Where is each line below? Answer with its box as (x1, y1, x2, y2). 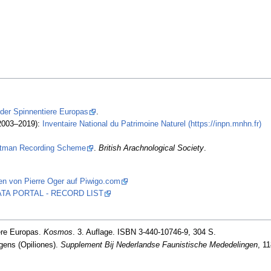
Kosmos (43, 228, 73, 237)
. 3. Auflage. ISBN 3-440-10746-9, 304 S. (72, 228, 216, 237)
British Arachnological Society (98, 143, 204, 152)
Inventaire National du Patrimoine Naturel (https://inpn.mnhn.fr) (42, 120, 261, 129)
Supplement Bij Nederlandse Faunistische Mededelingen (60, 240, 258, 249)
